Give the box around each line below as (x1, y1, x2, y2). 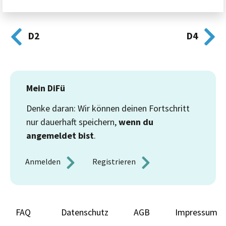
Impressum (175, 206, 217, 218)
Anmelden (25, 156, 62, 167)
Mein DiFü (26, 82, 65, 94)
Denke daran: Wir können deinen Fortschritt (26, 102, 190, 115)
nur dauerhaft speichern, (26, 116, 119, 128)
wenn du (119, 116, 153, 128)
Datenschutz (61, 206, 108, 218)
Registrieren (92, 156, 138, 167)
